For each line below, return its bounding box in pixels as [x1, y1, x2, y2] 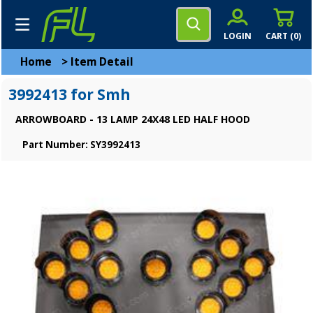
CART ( [265, 30, 293, 41]
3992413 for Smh [8, 85, 131, 104]
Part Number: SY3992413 [22, 138, 140, 151]
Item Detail [71, 54, 133, 69]
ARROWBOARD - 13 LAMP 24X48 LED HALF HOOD [15, 112, 250, 126]
